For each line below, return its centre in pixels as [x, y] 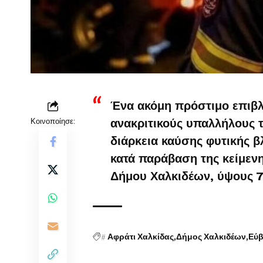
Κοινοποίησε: [53, 121]
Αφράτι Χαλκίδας [141, 237]
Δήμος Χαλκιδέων [211, 237]
